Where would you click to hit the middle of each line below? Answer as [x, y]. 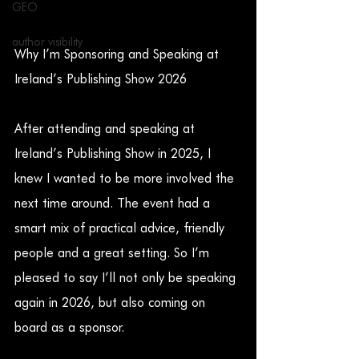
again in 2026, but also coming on [112, 303]
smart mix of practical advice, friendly [121, 228]
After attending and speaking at [107, 129]
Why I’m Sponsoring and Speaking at [119, 54]
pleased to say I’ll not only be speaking [127, 278]
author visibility [47, 42]
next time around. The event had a [114, 204]
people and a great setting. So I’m [114, 253]
